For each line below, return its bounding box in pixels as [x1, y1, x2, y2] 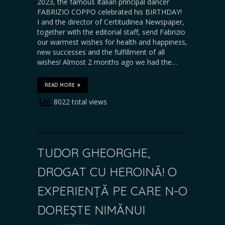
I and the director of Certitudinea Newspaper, [37, 17, 184, 27]
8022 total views [52, 96, 107, 106]
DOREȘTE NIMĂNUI [37, 202, 145, 217]
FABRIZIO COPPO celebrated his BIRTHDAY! [37, 7, 186, 17]
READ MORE [45, 81, 75, 88]
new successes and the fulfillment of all [37, 47, 165, 57]
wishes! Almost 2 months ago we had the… [37, 57, 177, 67]
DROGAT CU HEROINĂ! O [37, 164, 177, 179]
